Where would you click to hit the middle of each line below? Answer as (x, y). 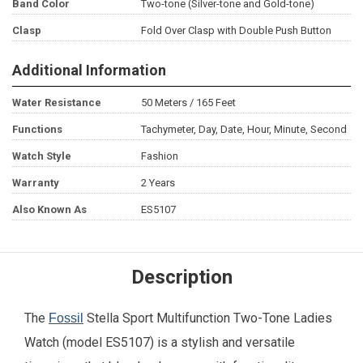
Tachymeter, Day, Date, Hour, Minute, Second (243, 129)
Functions (37, 129)
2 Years (158, 182)
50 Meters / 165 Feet (188, 102)
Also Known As (49, 209)
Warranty (36, 182)
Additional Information (89, 70)
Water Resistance (57, 102)
